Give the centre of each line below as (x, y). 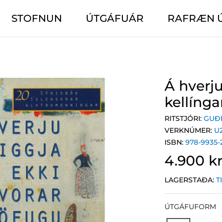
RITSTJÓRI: (184, 118)
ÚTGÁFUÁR (114, 18)
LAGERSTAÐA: (191, 180)
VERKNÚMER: (190, 130)
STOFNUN (36, 18)
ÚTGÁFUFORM (191, 207)
